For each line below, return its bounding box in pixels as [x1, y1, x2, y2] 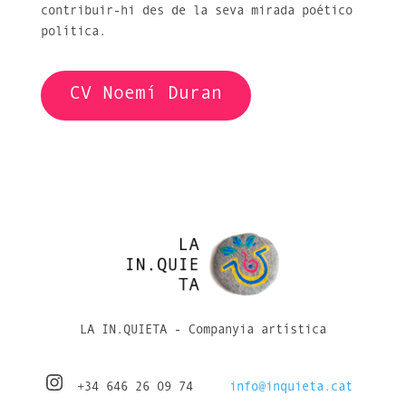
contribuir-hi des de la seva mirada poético [40, 5, 353, 18]
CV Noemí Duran [70, 86, 223, 105]
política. [40, 25, 106, 39]
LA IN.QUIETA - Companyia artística [79, 324, 326, 338]
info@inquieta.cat [228, 382, 353, 395]
